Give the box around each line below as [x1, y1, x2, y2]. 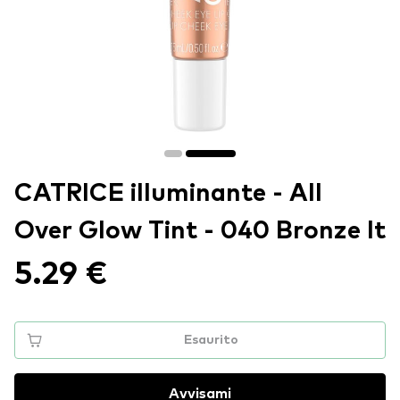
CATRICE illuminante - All [14, 181, 322, 206]
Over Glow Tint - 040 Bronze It [14, 219, 386, 244]
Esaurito [183, 334, 238, 346]
